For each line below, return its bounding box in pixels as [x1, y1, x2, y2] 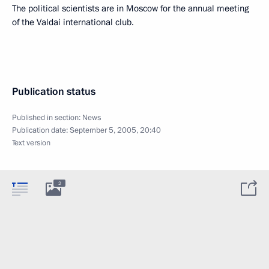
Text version [12, 137, 50, 148]
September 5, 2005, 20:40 [70, 124, 161, 136]
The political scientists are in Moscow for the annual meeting [12, 2, 249, 14]
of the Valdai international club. [12, 16, 134, 28]
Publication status [12, 84, 95, 98]
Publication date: [12, 124, 70, 136]
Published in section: [12, 112, 82, 123]
